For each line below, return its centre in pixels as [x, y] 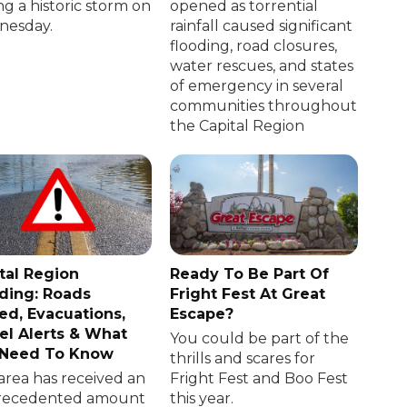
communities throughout [264, 106]
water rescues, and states [262, 66]
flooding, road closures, [254, 46]
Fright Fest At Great [248, 293]
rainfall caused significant [262, 26]
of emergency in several [257, 86]
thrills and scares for [243, 358]
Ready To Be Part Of [250, 273]
